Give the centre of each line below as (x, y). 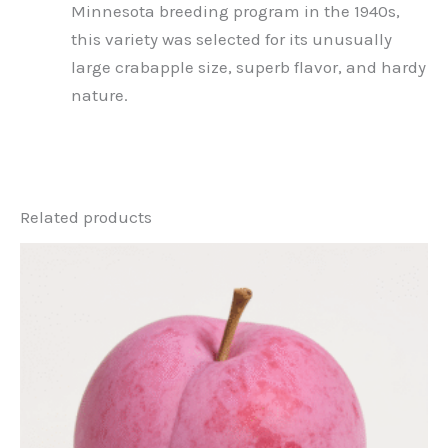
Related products (86, 216)
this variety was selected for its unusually (231, 39)
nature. (99, 95)
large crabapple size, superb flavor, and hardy (248, 67)
